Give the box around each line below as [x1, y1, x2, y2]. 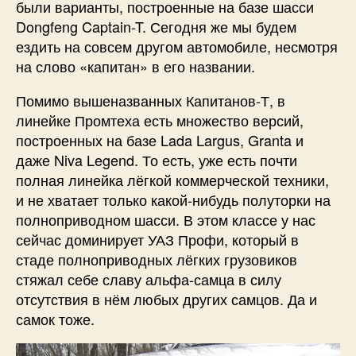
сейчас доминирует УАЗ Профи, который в [16, 229, 299, 250]
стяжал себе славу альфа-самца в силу [16, 269, 281, 289]
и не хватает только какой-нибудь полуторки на [16, 189, 331, 210]
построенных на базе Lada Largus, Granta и [16, 130, 304, 150]
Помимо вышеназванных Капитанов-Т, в [16, 90, 285, 110]
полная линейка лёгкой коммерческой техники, [16, 169, 329, 190]
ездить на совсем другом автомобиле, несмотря [16, 36, 338, 56]
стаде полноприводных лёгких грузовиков [16, 249, 297, 269]
